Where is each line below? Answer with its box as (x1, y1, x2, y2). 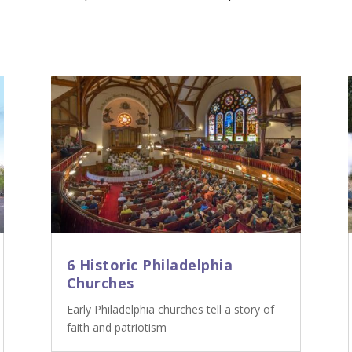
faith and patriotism (66, 320, 167, 335)
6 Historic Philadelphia (66, 255, 233, 275)
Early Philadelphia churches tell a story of (66, 302, 274, 317)
